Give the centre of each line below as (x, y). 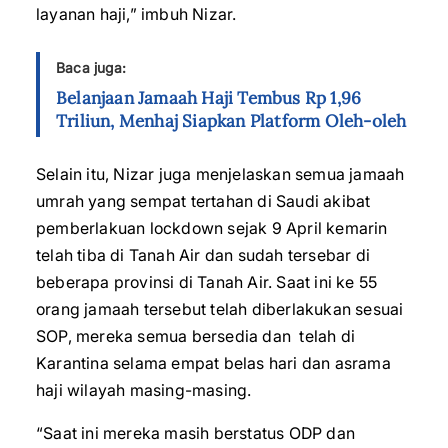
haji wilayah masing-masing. (144, 390)
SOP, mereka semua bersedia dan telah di (196, 336)
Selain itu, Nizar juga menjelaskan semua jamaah (220, 174)
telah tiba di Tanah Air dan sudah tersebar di (203, 255)
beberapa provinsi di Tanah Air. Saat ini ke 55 (207, 282)
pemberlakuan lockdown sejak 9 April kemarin (212, 228)
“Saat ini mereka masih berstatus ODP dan (195, 433)
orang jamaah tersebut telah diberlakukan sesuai (220, 309)
